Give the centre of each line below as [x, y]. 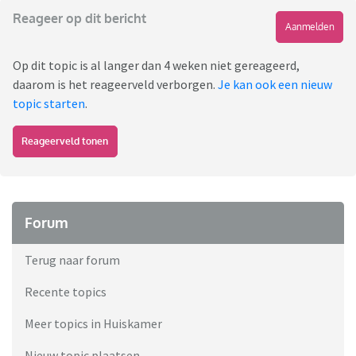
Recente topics [66, 292]
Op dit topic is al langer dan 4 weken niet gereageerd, [156, 66]
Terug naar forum [72, 260]
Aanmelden [310, 27]
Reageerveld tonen [65, 141]
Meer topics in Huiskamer [93, 324]
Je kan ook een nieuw [275, 85]
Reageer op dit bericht [79, 19]
